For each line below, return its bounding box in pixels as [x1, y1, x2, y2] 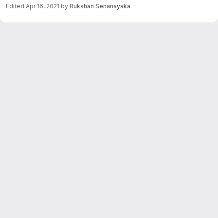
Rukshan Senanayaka [70, 2, 130, 10]
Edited [6, 2, 26, 10]
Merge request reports [5, 14, 145, 30]
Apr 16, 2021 [26, 2, 59, 10]
